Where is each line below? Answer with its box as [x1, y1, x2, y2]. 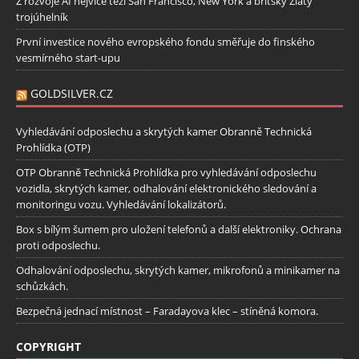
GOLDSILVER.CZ [30, 85, 113, 101]
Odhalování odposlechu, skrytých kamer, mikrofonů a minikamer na [16, 262, 340, 277]
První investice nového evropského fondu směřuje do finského [16, 34, 315, 49]
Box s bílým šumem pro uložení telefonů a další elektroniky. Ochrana [16, 221, 341, 236]
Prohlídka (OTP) [16, 139, 91, 155]
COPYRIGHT [16, 338, 81, 354]
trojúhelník [16, 9, 68, 24]
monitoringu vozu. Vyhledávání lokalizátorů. [16, 196, 226, 212]
